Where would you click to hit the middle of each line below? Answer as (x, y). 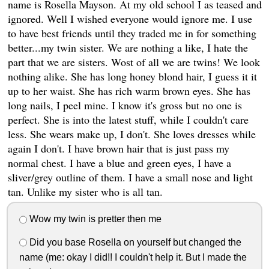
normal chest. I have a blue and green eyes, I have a (119, 162)
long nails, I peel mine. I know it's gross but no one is (125, 105)
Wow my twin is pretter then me (94, 219)
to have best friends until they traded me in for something (132, 33)
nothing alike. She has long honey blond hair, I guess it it (132, 76)
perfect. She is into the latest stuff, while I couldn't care (128, 119)
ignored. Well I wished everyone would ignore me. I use (130, 18)
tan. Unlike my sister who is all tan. (85, 191)
